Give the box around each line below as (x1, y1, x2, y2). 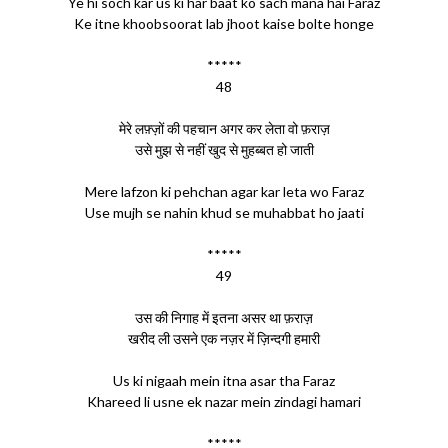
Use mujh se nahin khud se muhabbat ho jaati (84, 203, 364, 221)
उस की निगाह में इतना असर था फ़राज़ (135, 308, 313, 326)
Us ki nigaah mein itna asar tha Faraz (113, 371, 335, 389)
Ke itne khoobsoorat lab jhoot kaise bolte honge (74, 14, 374, 32)
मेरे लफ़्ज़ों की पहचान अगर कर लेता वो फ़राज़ (118, 119, 330, 137)
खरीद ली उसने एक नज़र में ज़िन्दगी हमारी (128, 329, 320, 347)
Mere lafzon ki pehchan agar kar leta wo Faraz (84, 182, 364, 200)
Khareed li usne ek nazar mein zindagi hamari (87, 392, 361, 410)
